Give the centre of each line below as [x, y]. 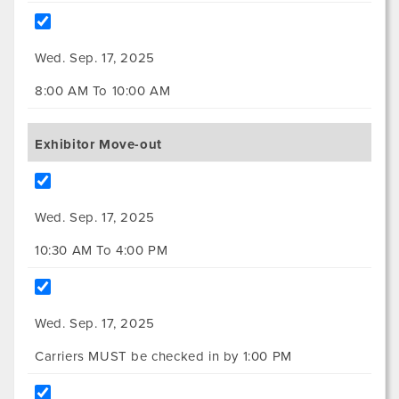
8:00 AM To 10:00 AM [103, 91]
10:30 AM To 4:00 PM [102, 251]
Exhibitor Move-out [98, 145]
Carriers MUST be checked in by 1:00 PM [163, 357]
